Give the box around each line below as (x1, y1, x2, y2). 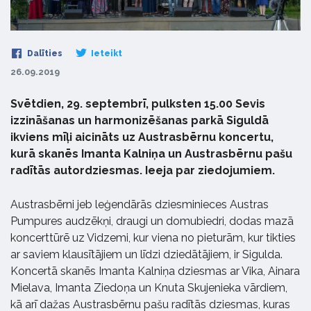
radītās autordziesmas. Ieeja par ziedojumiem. (10, 164, 275, 178)
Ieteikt (89, 49, 122, 59)
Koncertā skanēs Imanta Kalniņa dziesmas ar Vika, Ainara (10, 264, 300, 278)
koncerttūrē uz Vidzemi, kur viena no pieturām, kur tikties (10, 231, 296, 245)
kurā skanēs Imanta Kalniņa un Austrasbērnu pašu (10, 147, 292, 161)
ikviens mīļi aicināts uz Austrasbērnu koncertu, (10, 131, 274, 144)
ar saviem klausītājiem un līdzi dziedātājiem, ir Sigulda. (10, 248, 283, 262)
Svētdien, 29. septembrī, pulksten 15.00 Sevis (10, 97, 265, 111)
